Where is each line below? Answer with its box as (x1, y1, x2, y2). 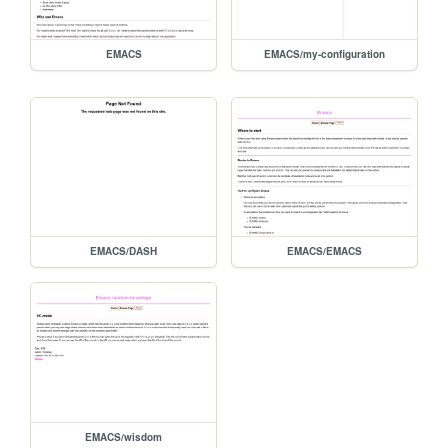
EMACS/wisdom (85, 430, 163, 445)
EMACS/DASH (90, 244, 158, 259)
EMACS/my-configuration (264, 46, 386, 61)
